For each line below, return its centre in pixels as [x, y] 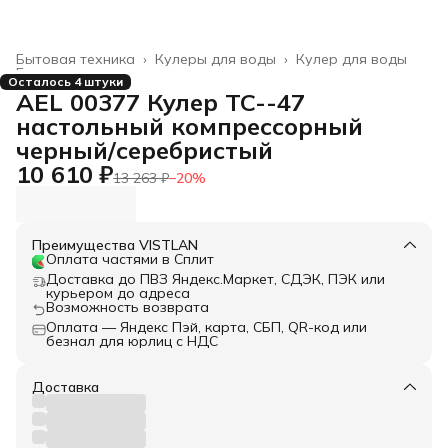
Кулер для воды [351, 59]
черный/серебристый [144, 150]
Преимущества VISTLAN [115, 245]
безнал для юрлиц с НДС [132, 341]
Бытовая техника [75, 59]
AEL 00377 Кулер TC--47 [160, 102]
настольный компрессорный [189, 126]
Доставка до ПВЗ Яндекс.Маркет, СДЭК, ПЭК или [215, 279]
